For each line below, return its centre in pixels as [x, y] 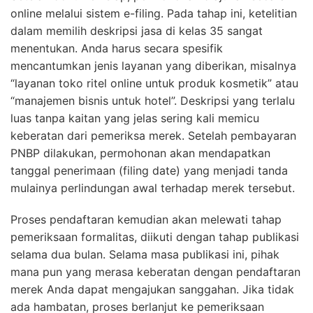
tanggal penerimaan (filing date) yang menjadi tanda [149, 171]
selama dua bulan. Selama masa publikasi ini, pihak [145, 255]
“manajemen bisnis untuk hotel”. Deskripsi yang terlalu [153, 101]
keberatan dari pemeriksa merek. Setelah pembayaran [153, 136]
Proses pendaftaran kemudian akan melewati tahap [146, 220]
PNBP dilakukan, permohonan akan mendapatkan [140, 153]
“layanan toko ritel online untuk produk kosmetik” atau [154, 83]
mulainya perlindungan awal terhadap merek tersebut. [153, 188]
